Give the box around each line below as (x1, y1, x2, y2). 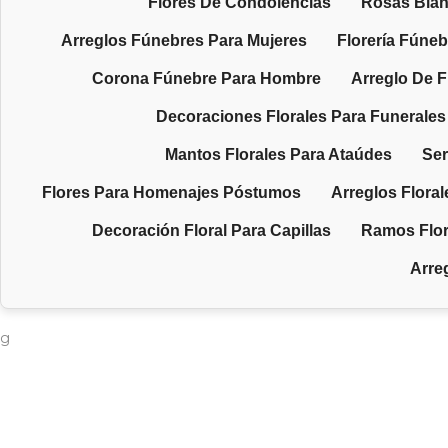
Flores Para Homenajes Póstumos (41, 183, 301, 201)
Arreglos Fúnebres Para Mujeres (60, 31, 307, 49)
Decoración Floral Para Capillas (91, 221, 331, 239)
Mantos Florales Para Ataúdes (165, 145, 392, 163)
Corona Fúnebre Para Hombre (92, 69, 321, 87)
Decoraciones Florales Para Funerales (156, 107, 446, 125)
